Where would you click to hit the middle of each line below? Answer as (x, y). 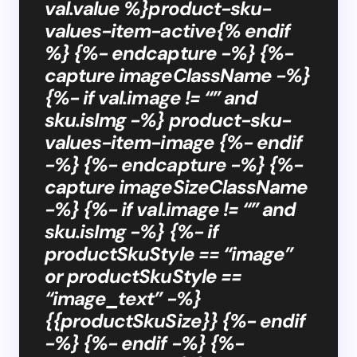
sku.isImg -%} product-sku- (168, 120)
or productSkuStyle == (143, 276)
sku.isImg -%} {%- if (131, 231)
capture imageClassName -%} (178, 75)
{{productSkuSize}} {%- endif (175, 320)
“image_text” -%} (123, 298)
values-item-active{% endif (168, 30)
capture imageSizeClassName (177, 186)
